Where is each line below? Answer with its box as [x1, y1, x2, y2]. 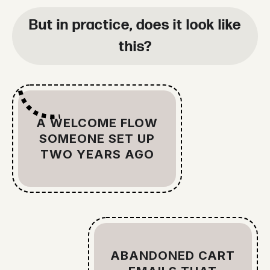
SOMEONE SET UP [39, 131, 155, 146]
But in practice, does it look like [29, 16, 241, 34]
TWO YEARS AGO [40, 147, 154, 162]
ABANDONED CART [110, 248, 236, 263]
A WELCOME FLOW [36, 116, 159, 131]
